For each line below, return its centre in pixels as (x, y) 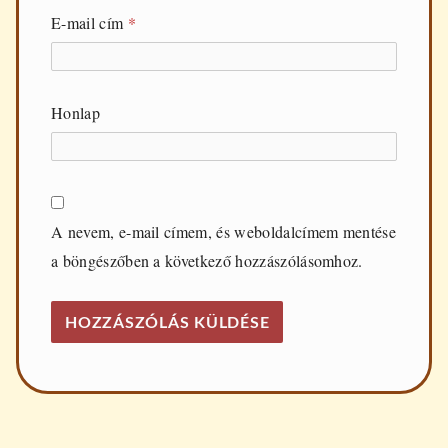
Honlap (75, 112)
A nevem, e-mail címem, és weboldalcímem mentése (224, 231)
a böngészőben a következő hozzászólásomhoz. (207, 260)
